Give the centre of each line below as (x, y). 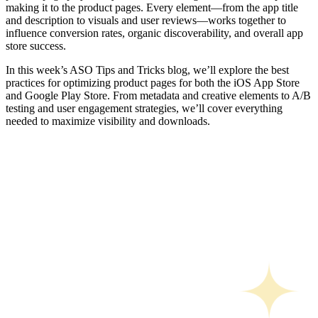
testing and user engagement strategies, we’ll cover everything (144, 108)
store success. (37, 45)
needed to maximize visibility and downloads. (108, 121)
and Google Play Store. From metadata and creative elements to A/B (158, 95)
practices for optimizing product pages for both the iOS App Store (153, 82)
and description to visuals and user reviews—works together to (146, 20)
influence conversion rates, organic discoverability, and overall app (154, 33)
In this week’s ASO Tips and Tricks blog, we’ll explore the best (147, 70)
